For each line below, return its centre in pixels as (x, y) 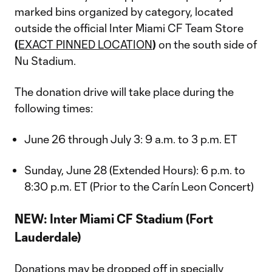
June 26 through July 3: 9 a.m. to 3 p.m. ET (131, 139)
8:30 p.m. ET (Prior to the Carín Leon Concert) (139, 186)
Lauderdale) (48, 237)
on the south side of (206, 44)
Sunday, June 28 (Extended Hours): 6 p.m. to (135, 170)
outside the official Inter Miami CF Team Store (129, 28)
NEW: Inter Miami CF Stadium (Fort (114, 219)
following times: (54, 108)
